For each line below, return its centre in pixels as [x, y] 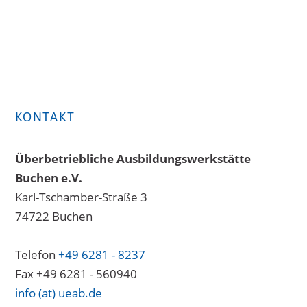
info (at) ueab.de [58, 293]
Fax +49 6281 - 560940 [76, 273]
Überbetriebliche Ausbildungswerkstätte [133, 158]
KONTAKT [45, 116]
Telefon [36, 254]
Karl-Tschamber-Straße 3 [81, 197]
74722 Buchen [53, 216]
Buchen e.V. [48, 177]
